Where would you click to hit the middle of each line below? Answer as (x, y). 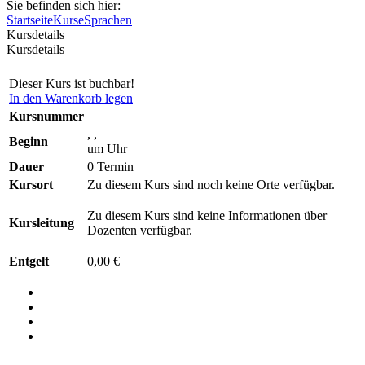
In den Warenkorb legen (71, 99)
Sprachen (108, 20)
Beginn (29, 142)
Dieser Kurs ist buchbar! (72, 84)
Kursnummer (46, 117)
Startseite (30, 20)
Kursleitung (42, 223)
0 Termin (110, 167)
